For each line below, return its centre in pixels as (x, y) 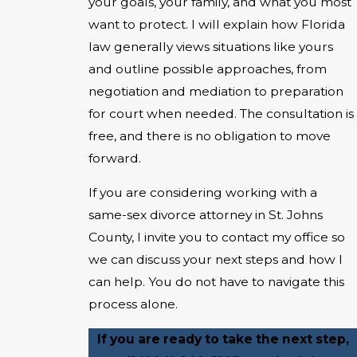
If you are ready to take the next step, (223, 339)
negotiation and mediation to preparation (216, 91)
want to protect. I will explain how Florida (217, 24)
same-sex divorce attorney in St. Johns (206, 215)
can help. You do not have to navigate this (216, 282)
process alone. (133, 304)
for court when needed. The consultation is (221, 113)
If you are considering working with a (203, 193)
